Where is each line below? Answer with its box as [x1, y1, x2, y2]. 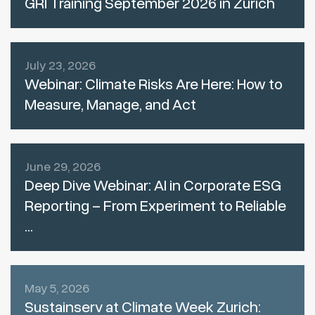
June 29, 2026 [25, 158, 101, 176]
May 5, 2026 [25, 280, 89, 297]
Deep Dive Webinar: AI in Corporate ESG [25, 175, 281, 197]
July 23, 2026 [25, 57, 96, 75]
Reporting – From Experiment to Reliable [25, 195, 286, 217]
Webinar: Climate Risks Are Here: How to [25, 74, 283, 96]
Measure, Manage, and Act [25, 94, 196, 116]
